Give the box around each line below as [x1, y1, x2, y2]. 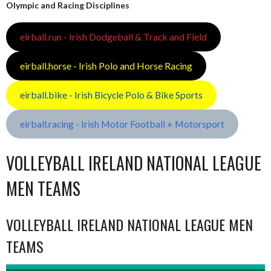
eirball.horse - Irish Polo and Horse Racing [19, 60, 192, 72]
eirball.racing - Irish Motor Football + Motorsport [19, 118, 224, 130]
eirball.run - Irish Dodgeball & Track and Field [19, 31, 207, 43]
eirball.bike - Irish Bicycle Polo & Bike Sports [19, 89, 203, 101]
